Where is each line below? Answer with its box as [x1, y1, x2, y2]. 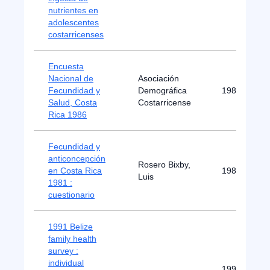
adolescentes [48, 17, 99, 27]
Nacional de [48, 74, 93, 83]
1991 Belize [48, 222, 93, 231]
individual [48, 258, 84, 268]
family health [48, 234, 96, 243]
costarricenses [48, 30, 104, 39]
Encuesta [48, 61, 84, 71]
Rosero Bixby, [138, 160, 190, 169]
